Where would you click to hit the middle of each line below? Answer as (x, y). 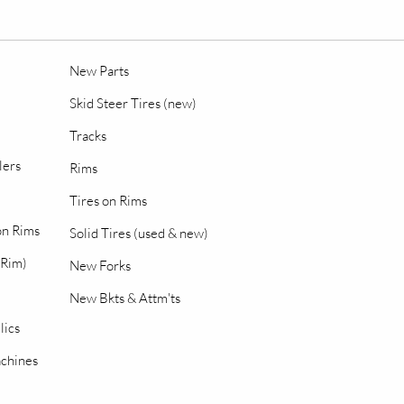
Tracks (88, 136)
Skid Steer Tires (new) (133, 103)
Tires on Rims (108, 201)
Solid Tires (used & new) (139, 233)
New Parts (99, 71)
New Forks (100, 266)
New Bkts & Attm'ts (125, 298)
